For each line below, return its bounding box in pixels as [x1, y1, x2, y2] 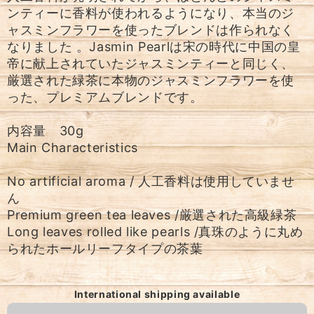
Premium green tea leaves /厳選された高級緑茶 [7, 207, 297, 222]
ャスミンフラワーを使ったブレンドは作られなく [7, 22, 295, 37]
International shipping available [74, 287, 240, 300]
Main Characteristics [7, 139, 138, 155]
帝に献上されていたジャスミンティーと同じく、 [7, 55, 295, 71]
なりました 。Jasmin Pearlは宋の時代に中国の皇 [7, 39, 301, 54]
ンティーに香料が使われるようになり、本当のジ [7, 5, 295, 20]
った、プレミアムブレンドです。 [7, 89, 203, 104]
